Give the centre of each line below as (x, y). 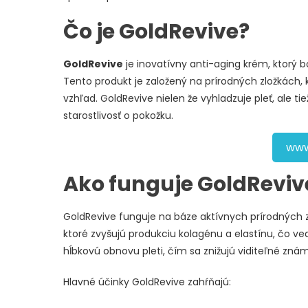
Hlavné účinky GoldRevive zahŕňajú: (147, 282)
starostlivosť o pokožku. (118, 115)
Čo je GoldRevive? (156, 31)
